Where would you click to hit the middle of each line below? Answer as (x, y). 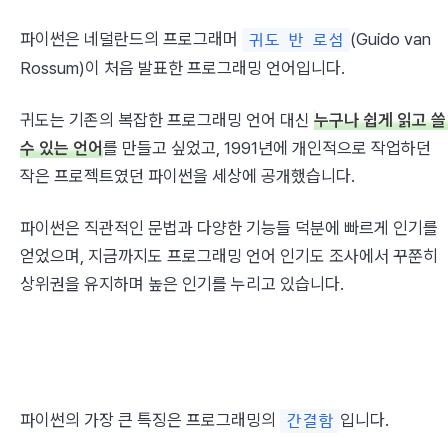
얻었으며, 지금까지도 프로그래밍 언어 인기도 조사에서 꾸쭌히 (229, 256)
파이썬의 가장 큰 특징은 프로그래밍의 (150, 420)
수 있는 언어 (61, 148)
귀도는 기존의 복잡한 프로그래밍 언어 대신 (167, 120)
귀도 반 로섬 (296, 40)
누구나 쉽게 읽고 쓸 (380, 120)
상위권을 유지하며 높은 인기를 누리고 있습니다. (182, 284)
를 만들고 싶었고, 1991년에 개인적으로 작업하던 (267, 148)
